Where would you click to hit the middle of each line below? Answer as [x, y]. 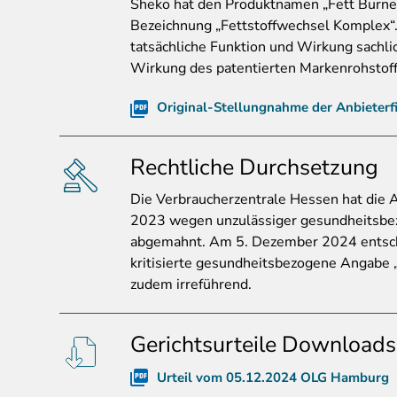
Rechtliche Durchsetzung [254, 168]
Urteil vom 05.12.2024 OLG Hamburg [273, 378]
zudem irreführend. [191, 285]
